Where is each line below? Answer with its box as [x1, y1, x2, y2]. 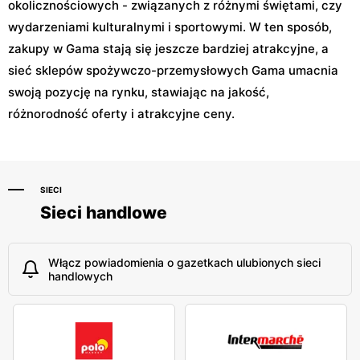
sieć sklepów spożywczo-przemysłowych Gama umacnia [8, 62, 338, 78]
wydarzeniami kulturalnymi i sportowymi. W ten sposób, [8, 18, 332, 35]
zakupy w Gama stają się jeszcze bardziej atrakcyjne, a [8, 40, 329, 56]
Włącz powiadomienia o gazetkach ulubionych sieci [48, 255, 321, 269]
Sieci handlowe [40, 202, 167, 223]
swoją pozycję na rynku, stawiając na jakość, [8, 84, 269, 100]
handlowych [48, 268, 112, 283]
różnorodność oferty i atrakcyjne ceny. [8, 105, 235, 121]
